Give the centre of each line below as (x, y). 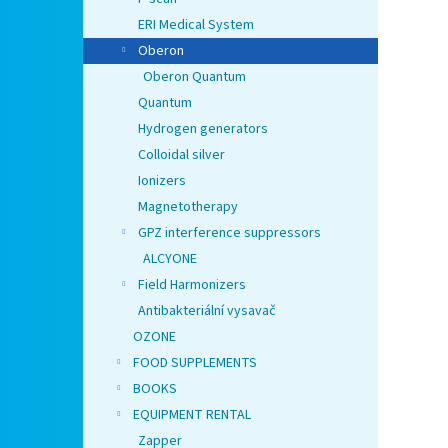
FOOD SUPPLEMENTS (195, 363)
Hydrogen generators (203, 129)
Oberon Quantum (194, 77)
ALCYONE (170, 259)
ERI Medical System (196, 25)
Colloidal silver (181, 155)
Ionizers (162, 181)
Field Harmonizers (192, 285)
